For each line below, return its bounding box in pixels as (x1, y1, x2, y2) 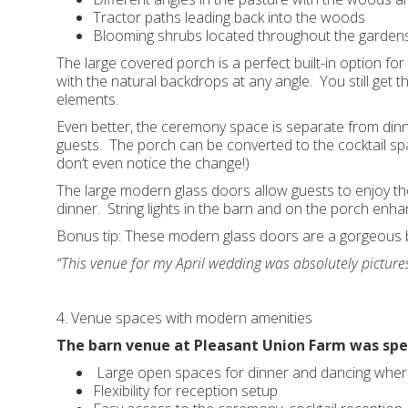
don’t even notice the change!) (56, 153, 250, 174)
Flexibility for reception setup (93, 381, 278, 402)
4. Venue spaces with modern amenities (56, 308, 312, 329)
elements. (56, 89, 118, 110)
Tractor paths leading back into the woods (93, 7, 365, 28)
